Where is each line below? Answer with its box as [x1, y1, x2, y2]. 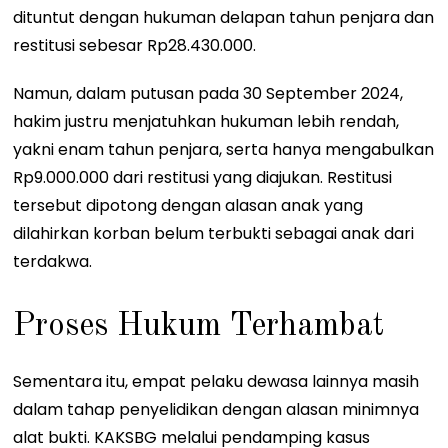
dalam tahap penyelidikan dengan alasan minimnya [13, 398, 420, 422]
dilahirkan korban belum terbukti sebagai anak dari [13, 222, 415, 246]
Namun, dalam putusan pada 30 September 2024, [13, 82, 404, 106]
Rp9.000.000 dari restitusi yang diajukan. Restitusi [13, 166, 393, 190]
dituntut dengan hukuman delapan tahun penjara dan [13, 6, 435, 30]
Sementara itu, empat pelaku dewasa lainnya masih [13, 370, 420, 394]
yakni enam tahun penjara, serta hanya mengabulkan [13, 138, 435, 162]
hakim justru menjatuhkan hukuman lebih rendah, [13, 110, 400, 134]
